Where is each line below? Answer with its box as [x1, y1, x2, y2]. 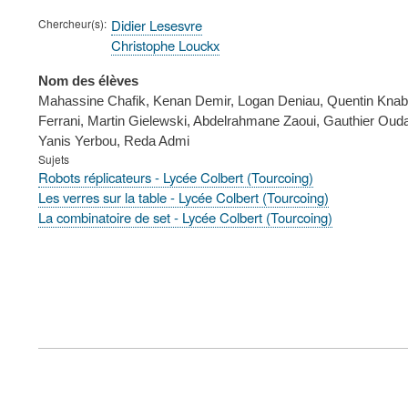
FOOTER [38, 331, 113, 358]
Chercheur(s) [38, 15, 104, 31]
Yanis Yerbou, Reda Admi [38, 133, 189, 149]
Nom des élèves [38, 73, 138, 89]
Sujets [38, 151, 69, 168]
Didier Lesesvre [111, 15, 202, 35]
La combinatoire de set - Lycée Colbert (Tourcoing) [38, 208, 332, 228]
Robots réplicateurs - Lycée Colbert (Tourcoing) [38, 168, 313, 188]
